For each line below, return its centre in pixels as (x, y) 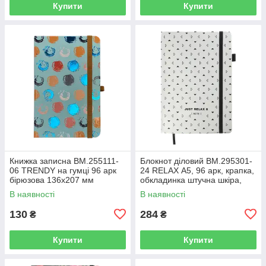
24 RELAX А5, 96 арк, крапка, (197, 170)
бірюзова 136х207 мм (52, 180)
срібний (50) (164, 189)
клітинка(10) (33, 189)
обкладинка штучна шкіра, (191, 180)
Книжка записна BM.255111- (64, 161)
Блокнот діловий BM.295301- (196, 161)
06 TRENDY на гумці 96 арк (63, 170)
